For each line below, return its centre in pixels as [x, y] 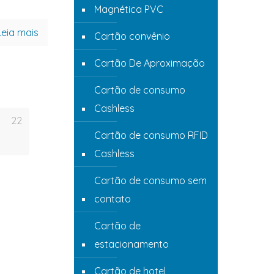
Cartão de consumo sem [150, 180]
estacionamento [131, 244]
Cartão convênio [132, 36]
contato [113, 199]
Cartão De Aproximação [150, 63]
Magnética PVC [129, 9]
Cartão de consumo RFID [151, 135]
